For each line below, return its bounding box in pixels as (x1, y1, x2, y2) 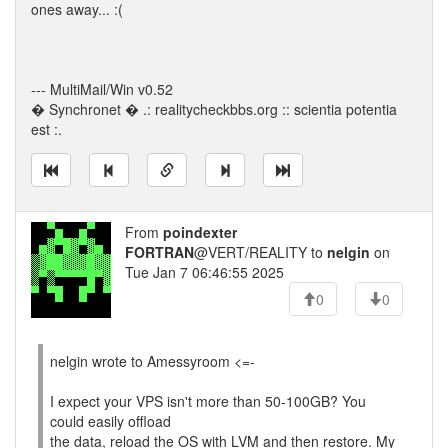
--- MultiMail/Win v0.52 (31, 79, 173, 99)
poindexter (163, 222, 237, 242)
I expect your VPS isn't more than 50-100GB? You (50, 391, 366, 411)
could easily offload (50, 411, 171, 431)
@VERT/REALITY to (194, 242, 327, 262)
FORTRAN (125, 242, 194, 262)
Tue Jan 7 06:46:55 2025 (125, 262, 284, 282)
